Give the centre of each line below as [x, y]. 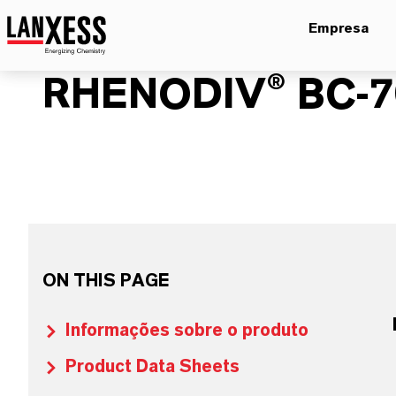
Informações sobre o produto [187, 331]
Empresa [339, 28]
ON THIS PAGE [106, 281]
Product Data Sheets [152, 367]
